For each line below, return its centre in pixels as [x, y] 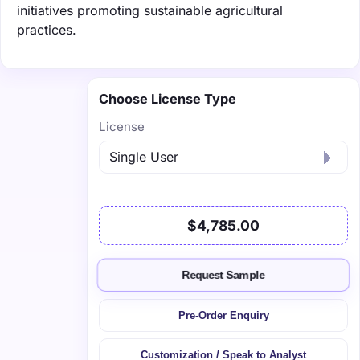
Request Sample [223, 276]
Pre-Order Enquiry [223, 315]
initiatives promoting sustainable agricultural [150, 10]
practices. [47, 29]
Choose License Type [168, 98]
